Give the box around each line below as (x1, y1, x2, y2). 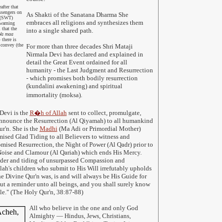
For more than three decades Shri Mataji (26, 43, 133, 50)
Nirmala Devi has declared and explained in (26, 51, 143, 58)
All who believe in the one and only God (29, 204, 138, 212)
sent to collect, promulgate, (66, 109, 141, 116)
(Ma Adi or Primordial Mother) (57, 125, 141, 132)
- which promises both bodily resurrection (26, 74, 138, 82)
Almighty (29, 212, 56, 220)
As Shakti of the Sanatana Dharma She (26, 11, 128, 18)
